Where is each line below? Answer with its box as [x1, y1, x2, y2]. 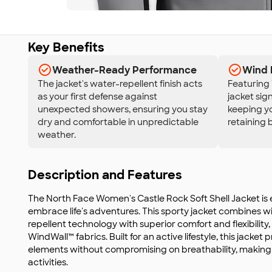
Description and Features [28, 167, 182, 183]
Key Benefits [28, 39, 104, 55]
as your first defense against [38, 91, 157, 102]
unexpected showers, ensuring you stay [38, 104, 208, 115]
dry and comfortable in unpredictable [38, 117, 199, 127]
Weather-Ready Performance [52, 63, 197, 76]
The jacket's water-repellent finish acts [38, 78, 202, 89]
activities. [28, 257, 68, 268]
